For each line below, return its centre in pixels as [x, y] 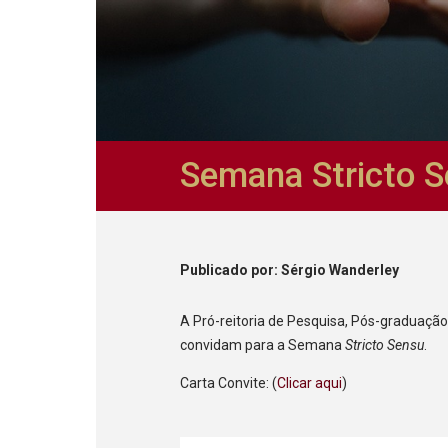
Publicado [216, 269]
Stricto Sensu [385, 344]
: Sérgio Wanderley [337, 269]
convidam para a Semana [263, 344]
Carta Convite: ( [229, 382]
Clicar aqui [310, 382]
